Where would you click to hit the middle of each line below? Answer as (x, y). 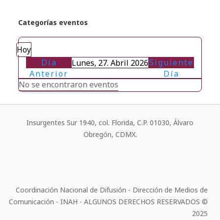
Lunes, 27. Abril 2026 (110, 63)
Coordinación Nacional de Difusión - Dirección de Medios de (112, 190)
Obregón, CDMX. (110, 134)
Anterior (49, 74)
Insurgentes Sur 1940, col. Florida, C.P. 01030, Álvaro (110, 123)
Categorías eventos (53, 22)
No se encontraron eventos (69, 84)
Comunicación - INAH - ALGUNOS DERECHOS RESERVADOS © (108, 202)
